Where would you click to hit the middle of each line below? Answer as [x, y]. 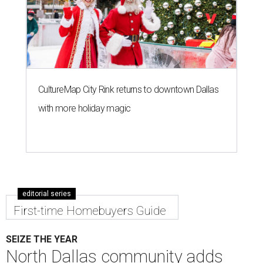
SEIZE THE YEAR [42, 240]
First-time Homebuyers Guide [90, 211]
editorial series [47, 194]
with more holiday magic [85, 109]
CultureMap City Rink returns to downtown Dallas [128, 90]
